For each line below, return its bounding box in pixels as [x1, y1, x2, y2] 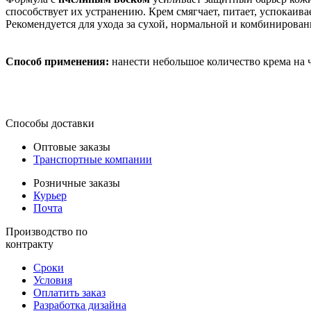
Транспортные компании [33, 153, 152, 165]
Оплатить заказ [33, 286, 106, 299]
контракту [6, 237, 53, 250]
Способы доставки [6, 117, 94, 129]
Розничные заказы [33, 176, 120, 189]
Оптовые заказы [33, 140, 110, 153]
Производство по [6, 225, 87, 237]
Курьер [33, 189, 67, 201]
